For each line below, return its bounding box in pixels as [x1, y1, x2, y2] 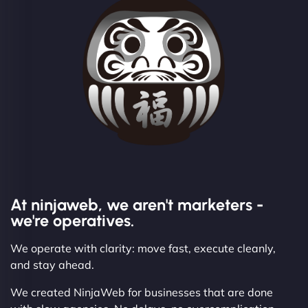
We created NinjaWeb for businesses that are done [10, 285, 273, 299]
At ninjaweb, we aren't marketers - [10, 195, 263, 214]
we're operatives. [10, 210, 134, 230]
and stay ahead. [10, 257, 94, 272]
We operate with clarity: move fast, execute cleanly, [10, 241, 276, 255]
